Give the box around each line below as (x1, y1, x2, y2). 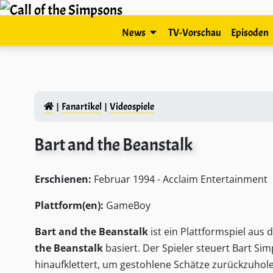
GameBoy (104, 199, 151, 212)
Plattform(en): (35, 199, 104, 212)
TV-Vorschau (168, 26, 221, 39)
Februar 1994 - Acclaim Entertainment (94, 172, 268, 186)
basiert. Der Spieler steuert (103, 241, 232, 255)
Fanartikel (61, 101, 102, 113)
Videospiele (109, 101, 154, 113)
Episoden (230, 26, 269, 39)
